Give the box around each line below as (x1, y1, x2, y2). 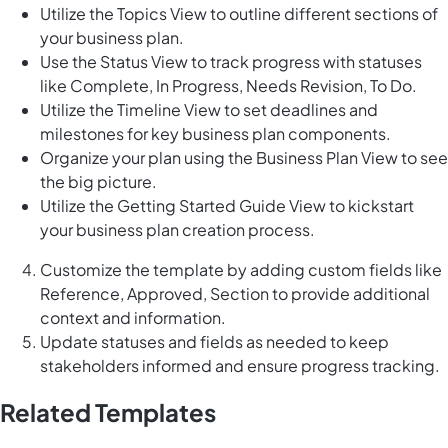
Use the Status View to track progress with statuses (40, 51, 422, 73)
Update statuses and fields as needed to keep (40, 331, 389, 353)
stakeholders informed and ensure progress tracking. (40, 355, 440, 377)
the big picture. (40, 171, 157, 193)
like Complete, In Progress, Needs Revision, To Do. (40, 75, 417, 97)
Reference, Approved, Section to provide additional (40, 283, 430, 305)
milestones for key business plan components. (40, 123, 391, 145)
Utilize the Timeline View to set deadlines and (40, 99, 378, 121)
